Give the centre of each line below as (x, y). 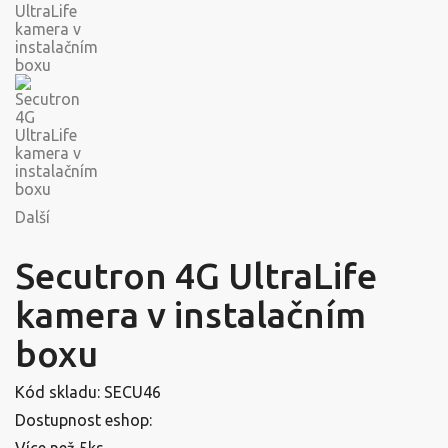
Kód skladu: (59, 391)
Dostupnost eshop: (83, 419)
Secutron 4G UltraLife (196, 275)
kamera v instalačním (190, 314)
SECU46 (132, 391)
